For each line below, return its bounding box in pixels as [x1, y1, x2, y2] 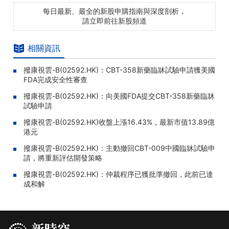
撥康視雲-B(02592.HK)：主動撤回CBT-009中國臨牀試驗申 [24, 144, 215, 152]
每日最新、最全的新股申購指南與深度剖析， [43, 7, 186, 15]
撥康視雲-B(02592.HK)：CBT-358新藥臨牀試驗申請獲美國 [24, 65, 215, 74]
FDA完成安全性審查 [24, 75, 87, 84]
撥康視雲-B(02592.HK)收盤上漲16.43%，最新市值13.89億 [24, 118, 215, 126]
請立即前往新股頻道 [82, 16, 147, 25]
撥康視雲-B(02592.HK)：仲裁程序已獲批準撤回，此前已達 [24, 170, 213, 178]
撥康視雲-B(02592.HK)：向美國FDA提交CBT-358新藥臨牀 [24, 91, 215, 100]
